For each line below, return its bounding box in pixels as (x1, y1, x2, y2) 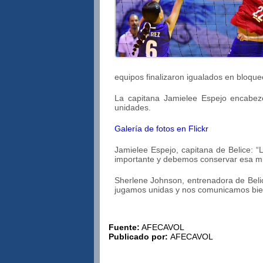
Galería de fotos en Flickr (114, 124, 208, 133)
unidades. (114, 103, 151, 112)
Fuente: (109, 222, 140, 232)
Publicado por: (109, 232, 170, 241)
